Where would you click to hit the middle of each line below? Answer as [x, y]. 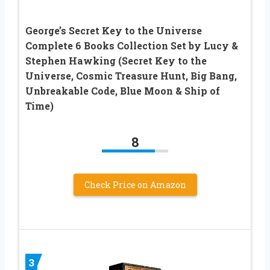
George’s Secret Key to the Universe [114, 30]
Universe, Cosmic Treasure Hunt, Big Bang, [131, 75]
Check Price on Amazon [135, 184]
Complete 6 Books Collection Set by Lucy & [132, 45]
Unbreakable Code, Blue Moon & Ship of [123, 90]
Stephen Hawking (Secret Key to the [116, 60]
